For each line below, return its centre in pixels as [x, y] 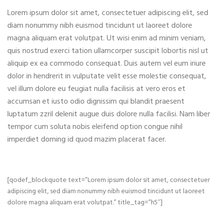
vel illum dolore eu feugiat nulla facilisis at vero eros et [96, 89]
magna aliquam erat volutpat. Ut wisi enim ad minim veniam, [107, 38]
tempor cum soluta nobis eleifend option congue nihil [95, 127]
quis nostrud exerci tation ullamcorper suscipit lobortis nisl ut [108, 51]
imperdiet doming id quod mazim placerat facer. [87, 140]
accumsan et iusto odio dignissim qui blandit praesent [96, 102]
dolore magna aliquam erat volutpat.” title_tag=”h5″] [85, 203]
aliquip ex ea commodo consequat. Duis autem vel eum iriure [107, 64]
